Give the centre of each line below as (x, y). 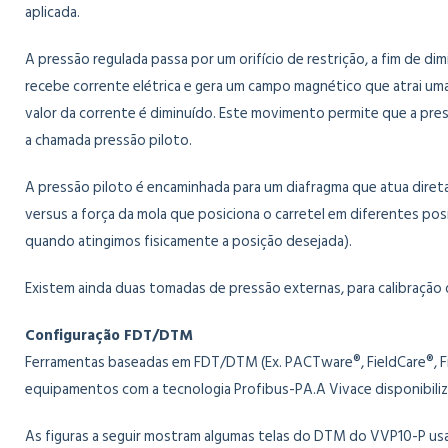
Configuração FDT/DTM (109, 335)
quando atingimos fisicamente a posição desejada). (188, 241)
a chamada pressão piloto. (108, 140)
